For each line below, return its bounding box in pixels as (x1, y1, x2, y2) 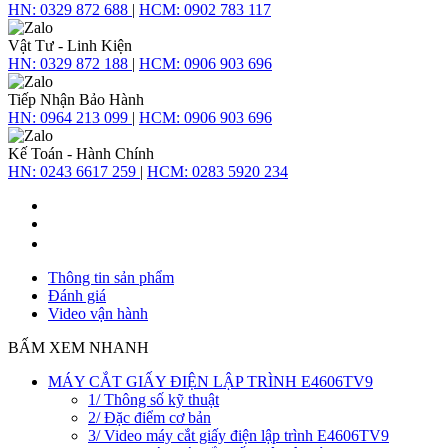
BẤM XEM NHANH (8, 338, 149, 356)
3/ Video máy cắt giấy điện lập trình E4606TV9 (88, 426, 389, 444)
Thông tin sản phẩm (48, 268, 174, 286)
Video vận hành (48, 304, 148, 322)
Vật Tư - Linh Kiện (8, 36, 132, 54)
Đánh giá (48, 286, 106, 304)
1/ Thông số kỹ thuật (88, 390, 219, 408)
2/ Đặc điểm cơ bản (88, 408, 211, 426)
